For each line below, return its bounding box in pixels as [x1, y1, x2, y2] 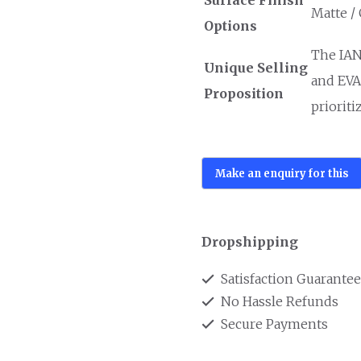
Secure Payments [217, 315, 328, 332]
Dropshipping [201, 233, 298, 250]
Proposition [203, 85, 284, 102]
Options [203, 17, 257, 34]
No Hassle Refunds [217, 293, 338, 309]
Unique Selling [203, 59, 308, 76]
